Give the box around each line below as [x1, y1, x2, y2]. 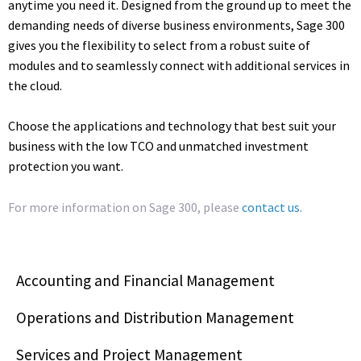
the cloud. [8, 77, 62, 93]
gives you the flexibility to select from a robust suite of [8, 36, 310, 53]
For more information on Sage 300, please [8, 198, 239, 215]
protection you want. [8, 158, 123, 175]
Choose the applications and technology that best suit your [8, 118, 336, 135]
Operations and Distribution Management [16, 308, 294, 328]
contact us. [239, 198, 302, 215]
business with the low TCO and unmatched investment [8, 138, 309, 155]
